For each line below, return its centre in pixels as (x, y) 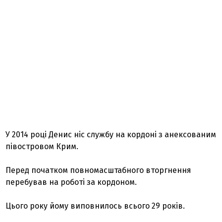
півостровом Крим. (42, 147)
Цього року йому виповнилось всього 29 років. (95, 206)
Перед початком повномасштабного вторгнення (99, 170)
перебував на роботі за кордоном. (71, 182)
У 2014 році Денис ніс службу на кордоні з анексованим (111, 135)
